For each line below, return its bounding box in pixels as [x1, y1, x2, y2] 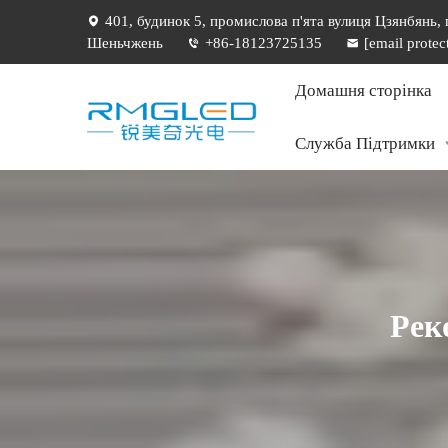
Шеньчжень [87, 35, 163, 51]
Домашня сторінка [295, 81, 432, 100]
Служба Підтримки [295, 134, 435, 153]
